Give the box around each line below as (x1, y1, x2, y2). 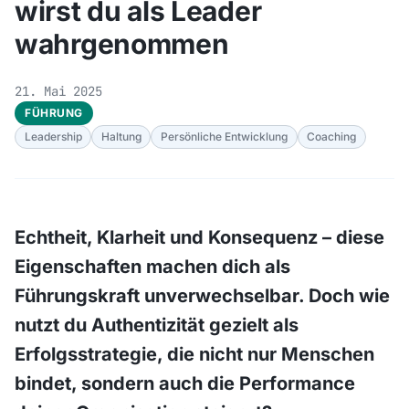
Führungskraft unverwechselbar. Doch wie (15, 285, 390, 308)
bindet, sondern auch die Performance (15, 372, 355, 395)
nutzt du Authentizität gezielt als (15, 314, 299, 337)
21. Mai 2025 (15, 83, 102, 100)
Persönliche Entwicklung (160, 130, 288, 144)
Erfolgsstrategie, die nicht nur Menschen (15, 343, 374, 366)
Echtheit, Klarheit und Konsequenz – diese (15, 226, 384, 249)
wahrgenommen (15, 27, 229, 60)
